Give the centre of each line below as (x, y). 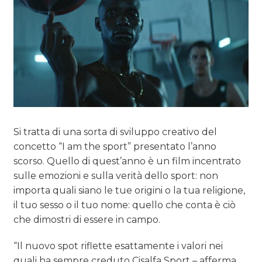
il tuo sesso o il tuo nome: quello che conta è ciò (125, 205)
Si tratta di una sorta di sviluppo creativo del (116, 132)
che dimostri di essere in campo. (87, 219)
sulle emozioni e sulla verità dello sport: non (116, 175)
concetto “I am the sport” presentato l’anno (115, 146)
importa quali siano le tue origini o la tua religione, (130, 190)
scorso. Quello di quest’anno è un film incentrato (127, 161)
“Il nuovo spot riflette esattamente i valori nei (118, 246)
